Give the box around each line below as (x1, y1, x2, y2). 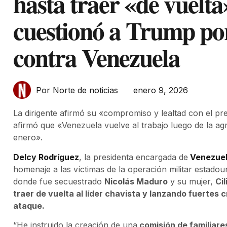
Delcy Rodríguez (13, 152, 79, 162)
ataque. (13, 200, 45, 211)
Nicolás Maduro (104, 176, 168, 186)
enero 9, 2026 (133, 85, 188, 95)
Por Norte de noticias (36, 85, 118, 96)
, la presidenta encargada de (79, 152, 188, 162)
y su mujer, (168, 176, 215, 186)
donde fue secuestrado (13, 176, 104, 186)
